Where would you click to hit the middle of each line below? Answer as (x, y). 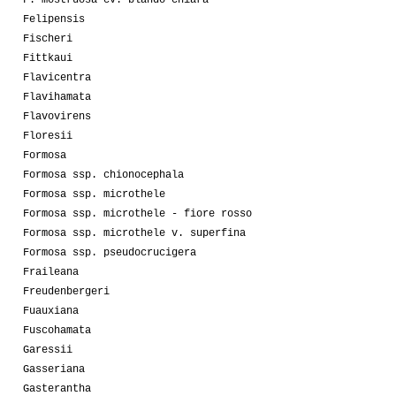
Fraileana (51, 272)
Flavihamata (57, 97)
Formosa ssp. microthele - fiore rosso (137, 213)
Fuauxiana (51, 311)
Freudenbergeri (66, 291)
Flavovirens (57, 116)
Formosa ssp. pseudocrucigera (110, 252)
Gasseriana (54, 369)
